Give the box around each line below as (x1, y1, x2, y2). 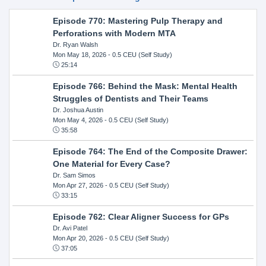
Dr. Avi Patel (52, 224, 87, 232)
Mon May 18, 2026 (52, 50, 106, 58)
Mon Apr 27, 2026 (52, 181, 103, 189)
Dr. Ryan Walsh (52, 40, 98, 48)
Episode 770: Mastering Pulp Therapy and (52, 15, 223, 26)
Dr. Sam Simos (52, 171, 96, 179)
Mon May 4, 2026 (52, 116, 103, 123)
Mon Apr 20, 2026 (52, 234, 103, 242)
